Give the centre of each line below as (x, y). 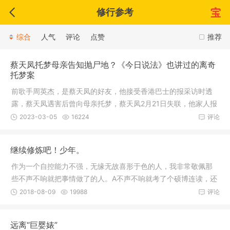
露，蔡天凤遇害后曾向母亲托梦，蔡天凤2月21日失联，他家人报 (114, 103)
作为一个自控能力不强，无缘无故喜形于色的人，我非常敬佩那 (112, 166)
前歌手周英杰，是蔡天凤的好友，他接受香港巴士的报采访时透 (112, 91)
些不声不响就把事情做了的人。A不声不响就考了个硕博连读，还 (114, 178)
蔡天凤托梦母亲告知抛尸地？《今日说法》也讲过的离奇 (113, 65)
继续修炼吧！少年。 (47, 150)
